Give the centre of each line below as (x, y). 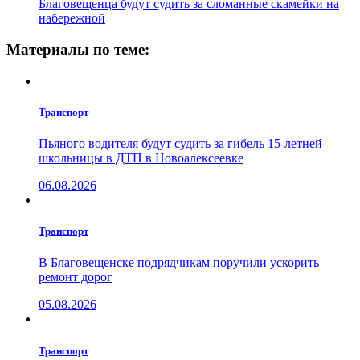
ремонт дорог (76, 277)
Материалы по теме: (78, 50)
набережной (72, 18)
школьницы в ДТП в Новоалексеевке (141, 158)
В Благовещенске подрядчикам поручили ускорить (179, 263)
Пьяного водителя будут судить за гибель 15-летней (180, 144)
